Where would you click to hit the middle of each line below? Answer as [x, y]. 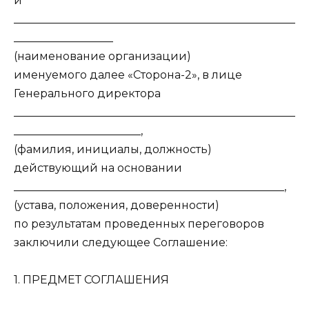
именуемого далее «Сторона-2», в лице [128, 75]
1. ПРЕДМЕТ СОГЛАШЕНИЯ [91, 280]
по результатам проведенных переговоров [139, 224]
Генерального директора [87, 94]
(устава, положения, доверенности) [117, 206]
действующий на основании [98, 168]
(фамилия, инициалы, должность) [113, 150]
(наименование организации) [102, 57]
